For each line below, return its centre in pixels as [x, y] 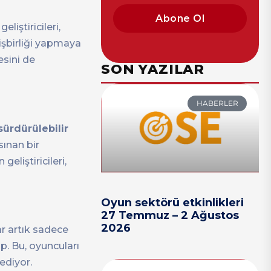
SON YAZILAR [153, 69]
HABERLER [217, 103]
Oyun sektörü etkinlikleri [173, 203]
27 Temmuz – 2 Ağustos [170, 216]
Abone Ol [180, 18]
